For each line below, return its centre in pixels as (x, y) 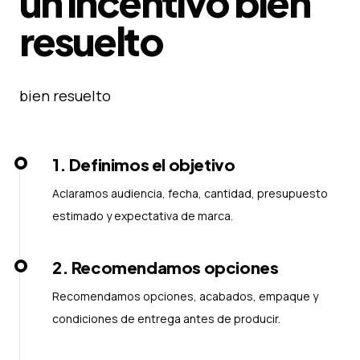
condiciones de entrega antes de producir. (166, 318)
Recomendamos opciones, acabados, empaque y (185, 296)
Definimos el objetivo (152, 164)
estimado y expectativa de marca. (143, 215)
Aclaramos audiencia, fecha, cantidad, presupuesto (190, 193)
